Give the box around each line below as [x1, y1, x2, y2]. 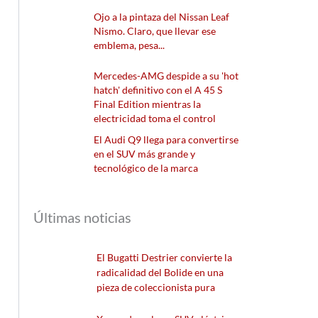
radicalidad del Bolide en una [97, 265, 224, 278]
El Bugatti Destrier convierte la [97, 251, 233, 263]
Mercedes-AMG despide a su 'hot [94, 70, 239, 82]
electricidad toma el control [94, 112, 216, 125]
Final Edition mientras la [94, 98, 202, 111]
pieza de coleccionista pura [97, 280, 216, 293]
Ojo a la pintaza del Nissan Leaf [94, 11, 230, 23]
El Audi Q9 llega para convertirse [94, 133, 239, 146]
